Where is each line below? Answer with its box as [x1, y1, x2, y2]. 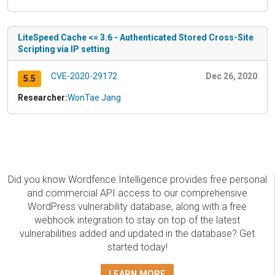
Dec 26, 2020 [206, 71, 257, 81]
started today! [107, 241, 168, 253]
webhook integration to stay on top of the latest [34, 214, 240, 226]
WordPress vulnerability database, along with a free [28, 200, 247, 212]
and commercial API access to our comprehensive [27, 187, 247, 199]
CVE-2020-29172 [50, 71, 117, 81]
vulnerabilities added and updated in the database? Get [20, 227, 255, 239]
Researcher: [18, 92, 68, 103]
